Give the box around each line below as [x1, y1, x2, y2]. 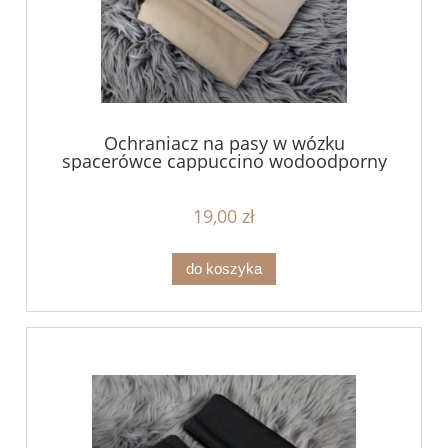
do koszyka [186, 260, 262, 278]
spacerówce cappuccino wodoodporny [61, 148, 387, 173]
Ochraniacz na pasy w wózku [103, 130, 345, 155]
